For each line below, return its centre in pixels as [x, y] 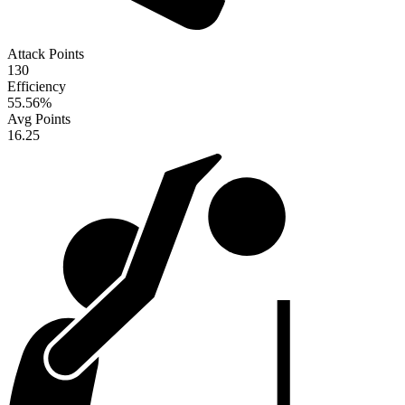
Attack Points [46, 54]
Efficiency [37, 87]
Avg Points [39, 119]
